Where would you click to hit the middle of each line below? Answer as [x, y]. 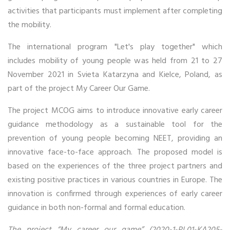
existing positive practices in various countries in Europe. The [115, 180]
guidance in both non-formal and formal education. [97, 208]
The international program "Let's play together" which [115, 47]
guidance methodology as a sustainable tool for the [115, 124]
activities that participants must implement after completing [115, 11]
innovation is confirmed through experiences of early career [115, 194]
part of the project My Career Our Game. [79, 89]
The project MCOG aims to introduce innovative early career [115, 111]
